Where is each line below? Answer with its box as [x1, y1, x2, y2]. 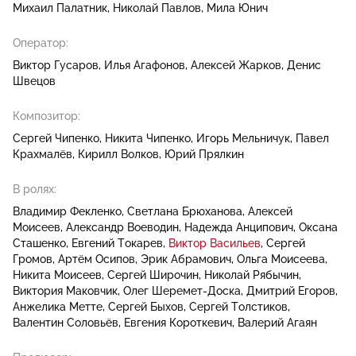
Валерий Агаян [238, 316, 317, 330]
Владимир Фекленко [13, 205, 122, 219]
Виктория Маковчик [13, 284, 118, 298]
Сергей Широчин [107, 269, 199, 282]
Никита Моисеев [13, 269, 102, 282]
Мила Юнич [207, 2, 268, 15]
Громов [13, 253, 52, 266]
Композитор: [13, 110, 80, 123]
